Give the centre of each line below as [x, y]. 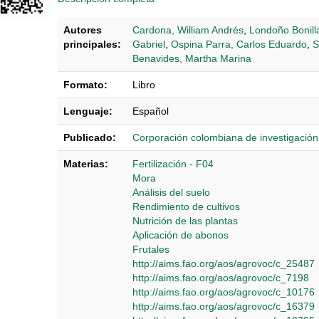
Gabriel [149, 45]
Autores [83, 30]
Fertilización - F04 [173, 164]
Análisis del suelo [171, 193]
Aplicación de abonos [181, 235]
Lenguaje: [88, 111]
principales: [92, 45]
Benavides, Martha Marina [192, 59]
